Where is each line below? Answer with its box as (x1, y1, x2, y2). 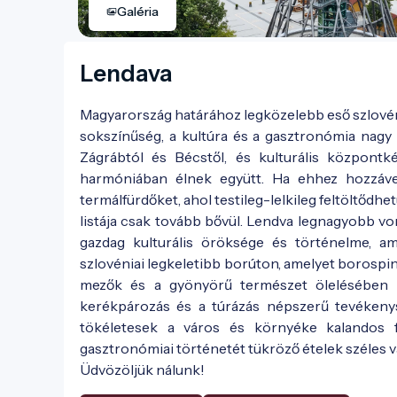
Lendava (80, 58, 173, 88)
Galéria (117, 3, 159, 19)
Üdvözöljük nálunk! (80, 360, 205, 378)
